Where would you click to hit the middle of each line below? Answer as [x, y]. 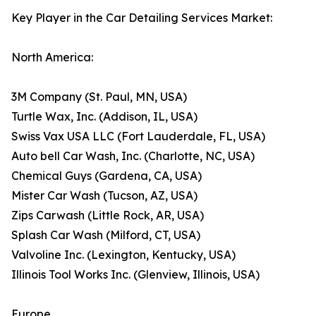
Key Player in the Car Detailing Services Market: [142, 18]
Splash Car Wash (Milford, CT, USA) [106, 235]
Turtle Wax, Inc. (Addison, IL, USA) [104, 117]
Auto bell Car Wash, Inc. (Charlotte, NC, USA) [133, 156]
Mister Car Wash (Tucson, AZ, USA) [104, 196]
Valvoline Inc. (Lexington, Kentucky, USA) [123, 255]
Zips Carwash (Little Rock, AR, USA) [108, 215]
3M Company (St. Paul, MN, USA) [99, 97]
